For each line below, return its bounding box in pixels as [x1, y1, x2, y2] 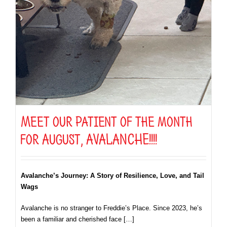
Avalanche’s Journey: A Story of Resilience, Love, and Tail [21, 172, 204, 180]
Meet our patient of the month [21, 111, 193, 127]
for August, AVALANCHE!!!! [21, 129, 157, 145]
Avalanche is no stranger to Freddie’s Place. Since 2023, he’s [21, 204, 202, 212]
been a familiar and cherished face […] [21, 215, 134, 223]
